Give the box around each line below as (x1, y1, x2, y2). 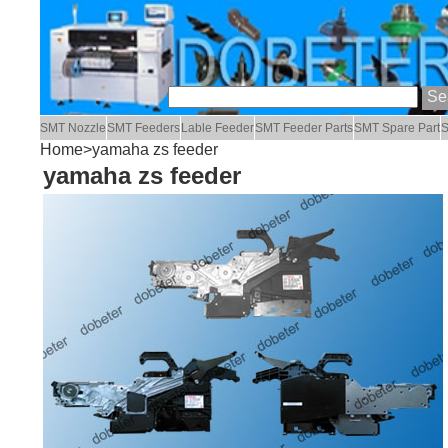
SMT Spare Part (354, 121, 441, 136)
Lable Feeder (181, 121, 255, 136)
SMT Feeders (107, 121, 181, 136)
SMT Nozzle (40, 121, 107, 136)
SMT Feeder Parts (255, 121, 354, 136)
